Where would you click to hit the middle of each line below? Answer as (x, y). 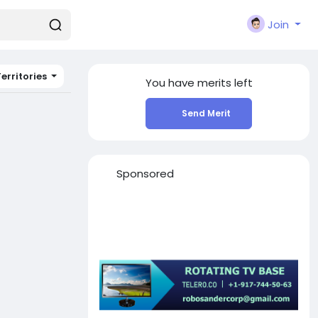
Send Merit (206, 113)
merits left (225, 83)
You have (171, 83)
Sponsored (145, 174)
